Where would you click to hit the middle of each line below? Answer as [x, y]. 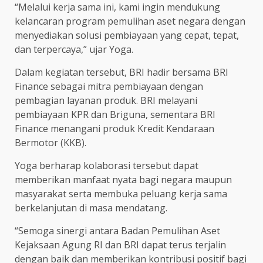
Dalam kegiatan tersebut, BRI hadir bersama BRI [122, 73]
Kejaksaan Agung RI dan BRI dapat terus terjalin [120, 245]
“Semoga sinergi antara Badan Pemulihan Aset [117, 231]
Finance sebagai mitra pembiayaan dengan [109, 87]
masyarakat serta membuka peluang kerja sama [121, 194]
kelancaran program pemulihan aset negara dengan [130, 21]
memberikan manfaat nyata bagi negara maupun [123, 180]
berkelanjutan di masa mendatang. [91, 208]
